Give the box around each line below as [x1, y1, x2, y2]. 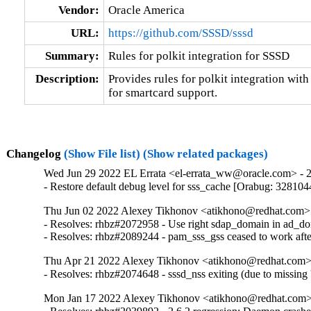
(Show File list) [63, 146, 140, 160]
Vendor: [58, 3, 99, 17]
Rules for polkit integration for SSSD [108, 49, 289, 62]
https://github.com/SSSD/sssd [108, 26, 253, 40]
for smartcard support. [108, 85, 217, 99]
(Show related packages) [142, 146, 268, 160]
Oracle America [108, 3, 185, 17]
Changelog [6, 146, 64, 160]
